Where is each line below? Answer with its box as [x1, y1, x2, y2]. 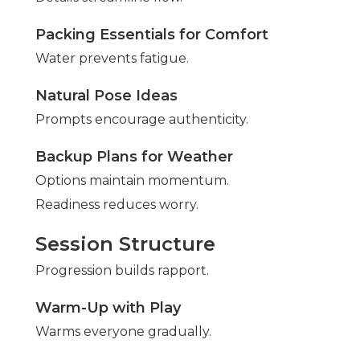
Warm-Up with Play [35, 299, 181, 317]
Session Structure [35, 232, 215, 256]
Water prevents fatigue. [35, 51, 189, 67]
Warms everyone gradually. [35, 324, 211, 340]
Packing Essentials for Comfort [35, 26, 268, 44]
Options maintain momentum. [35, 173, 229, 189]
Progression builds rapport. [35, 263, 209, 279]
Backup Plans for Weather [35, 148, 233, 166]
